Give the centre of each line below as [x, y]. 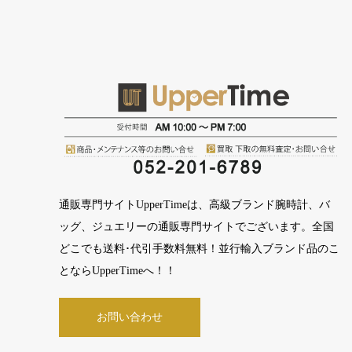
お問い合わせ [129, 317]
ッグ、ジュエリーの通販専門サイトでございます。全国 [196, 227]
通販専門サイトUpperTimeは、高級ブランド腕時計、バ [194, 205]
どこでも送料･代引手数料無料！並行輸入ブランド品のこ [199, 249]
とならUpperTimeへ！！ [117, 271]
